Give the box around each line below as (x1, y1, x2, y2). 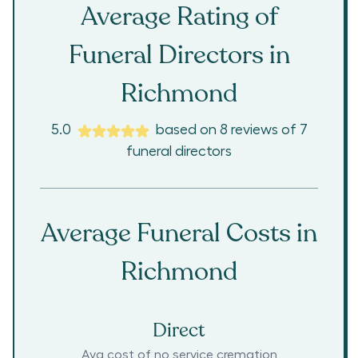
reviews (230, 122, 278, 137)
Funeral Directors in (68, 38, 290, 74)
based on (155, 122, 220, 137)
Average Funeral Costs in (41, 216, 317, 252)
